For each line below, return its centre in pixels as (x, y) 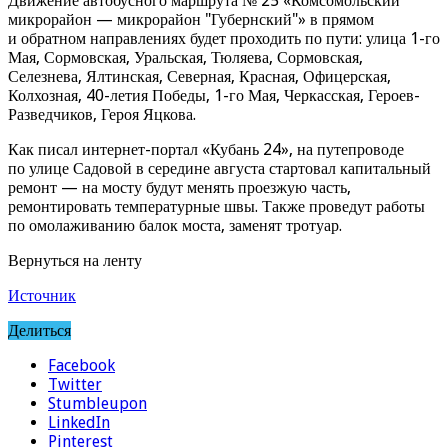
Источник (42, 295)
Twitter (75, 384)
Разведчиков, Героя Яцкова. (102, 114)
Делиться (39, 330)
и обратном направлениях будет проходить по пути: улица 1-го (224, 38)
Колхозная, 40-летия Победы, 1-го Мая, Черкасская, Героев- (214, 95)
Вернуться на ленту (75, 260)
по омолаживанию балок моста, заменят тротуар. (175, 225)
